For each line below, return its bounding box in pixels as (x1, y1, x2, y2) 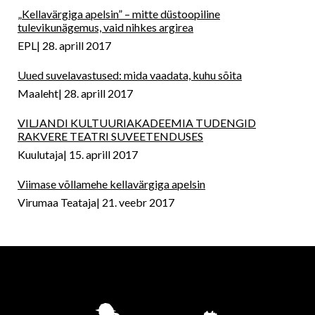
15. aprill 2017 (69, 148, 138, 162)
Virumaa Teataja (18, 195, 96, 210)
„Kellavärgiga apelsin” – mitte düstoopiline (18, 7, 220, 21)
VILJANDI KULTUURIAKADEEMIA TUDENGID (18, 116, 256, 130)
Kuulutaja (18, 148, 63, 162)
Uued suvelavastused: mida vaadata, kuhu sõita (18, 68, 242, 82)
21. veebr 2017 (102, 195, 174, 210)
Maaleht (18, 86, 58, 101)
